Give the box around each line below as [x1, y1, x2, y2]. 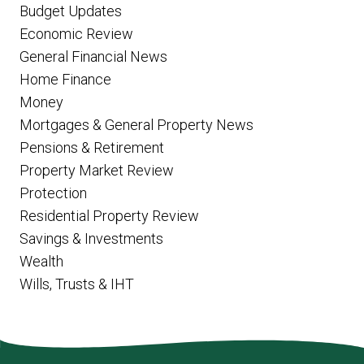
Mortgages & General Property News [19, 116, 253, 133]
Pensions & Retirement [19, 139, 164, 156]
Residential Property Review [19, 207, 199, 224]
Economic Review [19, 25, 133, 42]
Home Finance [19, 71, 111, 88]
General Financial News [19, 48, 167, 65]
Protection [19, 184, 87, 201]
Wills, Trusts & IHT [19, 275, 134, 292]
